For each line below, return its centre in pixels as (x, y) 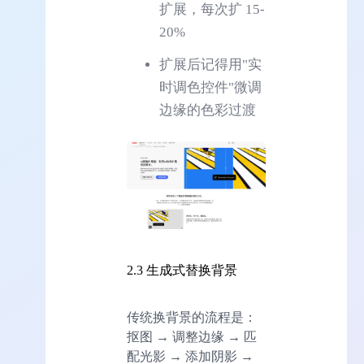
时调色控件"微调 (210, 87)
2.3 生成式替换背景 (182, 271)
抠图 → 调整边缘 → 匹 (192, 336)
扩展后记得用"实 (210, 64)
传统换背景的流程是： (192, 317)
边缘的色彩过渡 (208, 110)
